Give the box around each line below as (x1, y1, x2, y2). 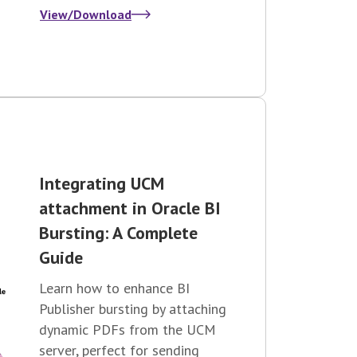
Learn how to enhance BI (39, 279, 190, 298)
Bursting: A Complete (39, 222, 198, 245)
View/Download (40, 6, 131, 22)
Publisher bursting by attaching (39, 300, 226, 319)
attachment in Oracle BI (39, 197, 221, 220)
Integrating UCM (39, 172, 164, 195)
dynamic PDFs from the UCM (39, 320, 216, 339)
